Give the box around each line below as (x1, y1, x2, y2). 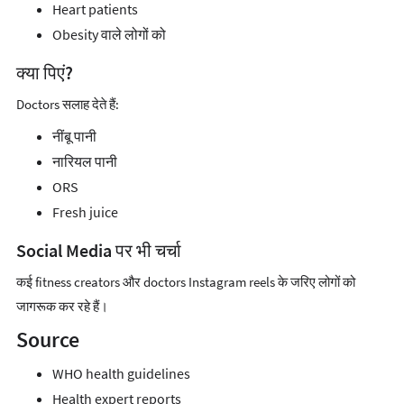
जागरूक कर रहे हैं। (16, 297, 108, 315)
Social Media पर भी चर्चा (16, 238, 181, 262)
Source (16, 325, 79, 353)
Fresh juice (52, 202, 118, 221)
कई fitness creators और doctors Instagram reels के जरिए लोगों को (16, 272, 355, 290)
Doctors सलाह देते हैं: (16, 95, 119, 113)
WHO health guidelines (52, 363, 190, 382)
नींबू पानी (52, 126, 96, 145)
